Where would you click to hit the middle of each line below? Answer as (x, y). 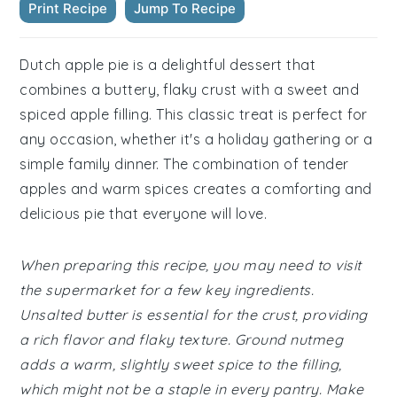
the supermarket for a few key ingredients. (167, 290)
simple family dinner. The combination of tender (184, 164)
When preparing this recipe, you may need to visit (191, 265)
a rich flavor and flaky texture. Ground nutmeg (182, 339)
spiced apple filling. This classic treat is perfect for (194, 114)
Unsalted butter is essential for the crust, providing (194, 315)
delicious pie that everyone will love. (144, 214)
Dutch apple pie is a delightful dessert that (168, 65)
